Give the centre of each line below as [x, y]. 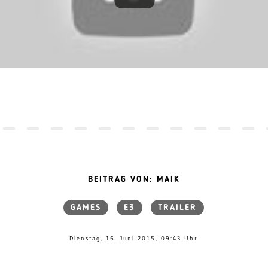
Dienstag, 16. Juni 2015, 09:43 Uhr [134, 238]
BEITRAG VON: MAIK [134, 179]
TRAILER [178, 207]
